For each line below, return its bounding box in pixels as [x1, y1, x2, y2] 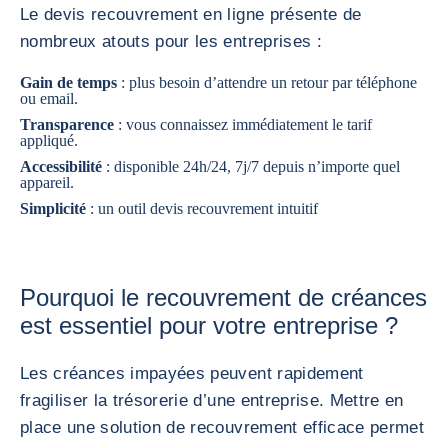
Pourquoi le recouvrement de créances [20, 284, 427, 311]
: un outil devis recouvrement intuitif [90, 200, 318, 217]
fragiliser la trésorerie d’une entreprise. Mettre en [20, 391, 404, 410]
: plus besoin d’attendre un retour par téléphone [117, 74, 417, 91]
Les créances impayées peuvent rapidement [20, 364, 364, 383]
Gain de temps [20, 74, 117, 91]
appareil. [20, 174, 74, 191]
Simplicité [20, 200, 90, 217]
